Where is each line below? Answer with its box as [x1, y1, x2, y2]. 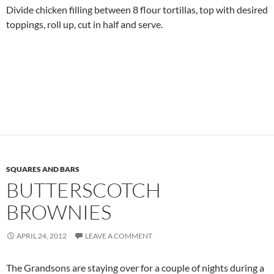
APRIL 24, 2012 [17, 231, 67, 240]
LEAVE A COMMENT [85, 231, 152, 240]
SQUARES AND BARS [6, 164, 80, 174]
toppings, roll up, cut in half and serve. [6, 18, 163, 30]
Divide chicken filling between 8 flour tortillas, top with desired [6, 3, 268, 15]
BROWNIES [6, 199, 111, 224]
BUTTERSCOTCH [6, 177, 161, 202]
